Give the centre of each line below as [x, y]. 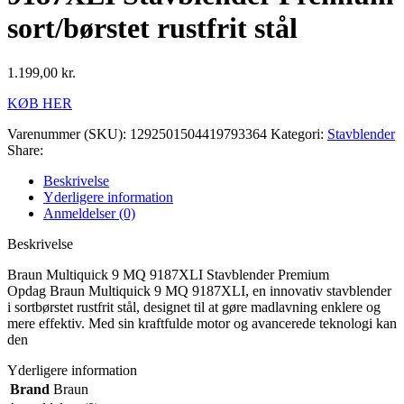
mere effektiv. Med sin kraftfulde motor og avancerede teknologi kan [202, 323]
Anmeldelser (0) [89, 213]
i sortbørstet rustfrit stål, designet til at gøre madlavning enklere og [194, 307]
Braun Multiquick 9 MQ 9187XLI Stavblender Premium [168, 274]
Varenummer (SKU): [69, 133]
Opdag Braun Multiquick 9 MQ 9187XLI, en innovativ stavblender [199, 290]
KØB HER [40, 103]
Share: [25, 150]
